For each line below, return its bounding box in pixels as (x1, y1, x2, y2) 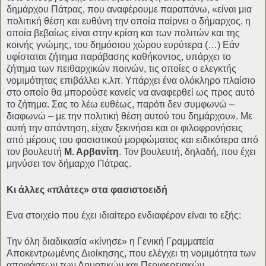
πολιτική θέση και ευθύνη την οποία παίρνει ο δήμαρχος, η (7, 15, 251, 26)
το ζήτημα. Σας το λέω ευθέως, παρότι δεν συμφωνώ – (7, 99, 235, 109)
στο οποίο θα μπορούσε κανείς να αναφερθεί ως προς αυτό (7, 87, 255, 97)
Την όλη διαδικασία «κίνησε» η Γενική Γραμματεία (7, 236, 214, 247)
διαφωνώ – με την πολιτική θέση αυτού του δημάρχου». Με (7, 110, 252, 121)
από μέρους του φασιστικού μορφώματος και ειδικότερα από (7, 134, 258, 145)
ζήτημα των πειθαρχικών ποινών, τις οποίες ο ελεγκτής (7, 63, 236, 74)
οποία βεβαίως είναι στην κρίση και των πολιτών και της (7, 27, 240, 38)
